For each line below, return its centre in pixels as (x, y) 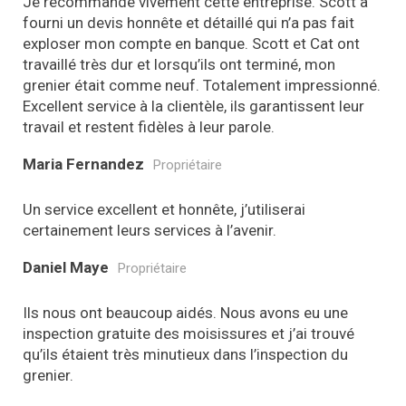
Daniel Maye (66, 267)
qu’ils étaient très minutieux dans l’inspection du (185, 354)
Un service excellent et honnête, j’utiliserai (164, 209)
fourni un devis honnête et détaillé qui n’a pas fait (188, 23)
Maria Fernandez (83, 164)
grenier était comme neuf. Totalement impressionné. (202, 85)
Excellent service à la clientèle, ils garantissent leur (193, 106)
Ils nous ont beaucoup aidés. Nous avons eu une (185, 313)
